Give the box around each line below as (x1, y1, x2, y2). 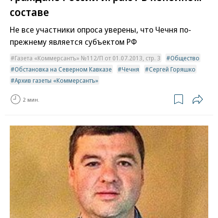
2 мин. (23, 95, 39, 103)
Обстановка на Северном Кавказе (15, 65, 112, 74)
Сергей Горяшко (149, 65, 196, 74)
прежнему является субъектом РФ (10, 36, 137, 48)
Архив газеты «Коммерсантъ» (15, 76, 98, 85)
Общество (170, 54, 200, 63)
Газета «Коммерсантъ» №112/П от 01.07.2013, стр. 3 (15, 54, 161, 63)
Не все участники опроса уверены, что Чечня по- (10, 24, 191, 36)
